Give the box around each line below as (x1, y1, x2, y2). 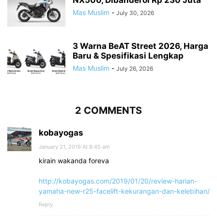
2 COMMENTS (75, 104, 142, 116)
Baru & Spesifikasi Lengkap (73, 50, 184, 61)
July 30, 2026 (116, 9, 154, 16)
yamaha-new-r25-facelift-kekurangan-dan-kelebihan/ (39, 186, 210, 195)
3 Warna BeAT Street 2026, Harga (73, 41, 208, 51)
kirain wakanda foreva (39, 156, 109, 165)
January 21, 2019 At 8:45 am (39, 143, 110, 150)
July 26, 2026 (116, 64, 153, 72)
